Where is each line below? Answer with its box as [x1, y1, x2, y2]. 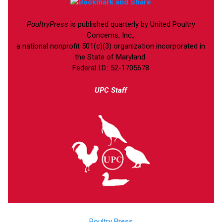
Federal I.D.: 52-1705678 [72, 63, 150, 73]
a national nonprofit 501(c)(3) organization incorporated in [16, 42, 206, 51]
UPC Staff [95, 86, 127, 95]
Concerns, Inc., [87, 31, 135, 40]
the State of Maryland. [75, 53, 147, 62]
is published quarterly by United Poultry [68, 20, 195, 29]
